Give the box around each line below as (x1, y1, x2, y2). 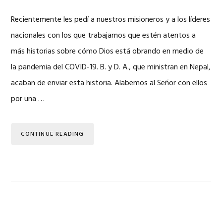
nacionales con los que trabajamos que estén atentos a (11, 29, 196, 42)
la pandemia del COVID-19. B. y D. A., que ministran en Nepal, (11, 60, 211, 74)
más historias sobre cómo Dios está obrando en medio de (11, 45, 204, 58)
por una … (11, 92, 45, 106)
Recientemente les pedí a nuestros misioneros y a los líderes (11, 13, 211, 26)
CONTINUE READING (21, 129, 84, 139)
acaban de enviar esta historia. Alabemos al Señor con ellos (11, 76, 208, 90)
